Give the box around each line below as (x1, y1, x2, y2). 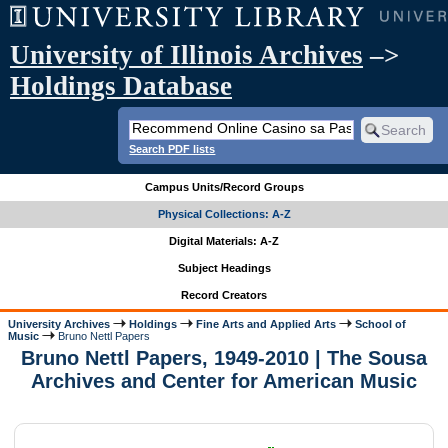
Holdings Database (10, 71, 232, 101)
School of (355, 317, 407, 330)
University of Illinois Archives (10, 40, 363, 70)
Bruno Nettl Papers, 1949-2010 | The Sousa (21, 347, 427, 370)
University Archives (8, 317, 111, 330)
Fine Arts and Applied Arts (196, 317, 337, 330)
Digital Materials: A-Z (169, 235, 279, 248)
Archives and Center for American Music (31, 370, 417, 393)
